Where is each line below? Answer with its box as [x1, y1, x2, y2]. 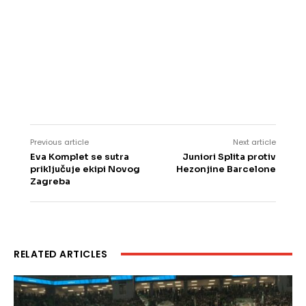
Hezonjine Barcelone [176, 163, 276, 176]
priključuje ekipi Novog [30, 163, 140, 176]
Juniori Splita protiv [182, 151, 276, 163]
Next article [232, 137, 276, 148]
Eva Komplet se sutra [30, 151, 129, 163]
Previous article [30, 137, 89, 148]
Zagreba [30, 176, 70, 188]
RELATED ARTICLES [14, 247, 107, 262]
